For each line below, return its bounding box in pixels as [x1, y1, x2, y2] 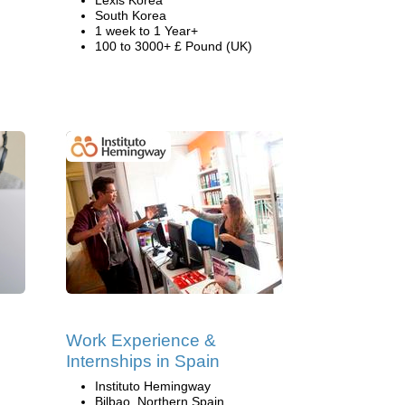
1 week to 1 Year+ [95, 24, 198, 38]
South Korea [95, 8, 166, 23]
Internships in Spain [66, 352, 220, 371]
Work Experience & [66, 331, 216, 350]
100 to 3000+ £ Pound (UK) [95, 39, 252, 53]
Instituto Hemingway [95, 379, 211, 393]
